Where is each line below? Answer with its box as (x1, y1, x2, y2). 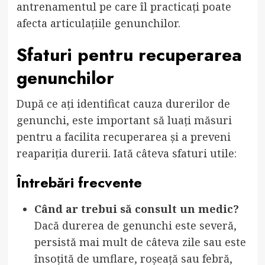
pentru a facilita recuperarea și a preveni (16, 129, 231, 144)
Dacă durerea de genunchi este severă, (34, 218, 237, 232)
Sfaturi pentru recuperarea (16, 41, 242, 67)
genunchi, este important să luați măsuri (16, 112, 232, 127)
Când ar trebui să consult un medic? (34, 201, 239, 216)
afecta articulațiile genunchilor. (16, 15, 180, 30)
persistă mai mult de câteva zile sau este (34, 234, 246, 249)
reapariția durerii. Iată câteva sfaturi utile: (16, 146, 237, 160)
